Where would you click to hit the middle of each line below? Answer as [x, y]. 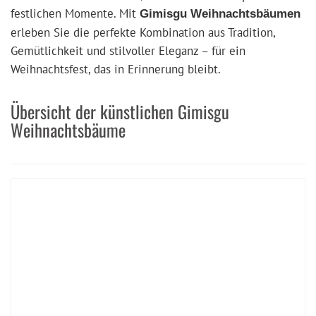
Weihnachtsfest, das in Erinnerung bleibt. [116, 69]
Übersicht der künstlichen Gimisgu [120, 112]
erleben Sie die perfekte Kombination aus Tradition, [143, 32]
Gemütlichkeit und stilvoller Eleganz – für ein [128, 50]
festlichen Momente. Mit [75, 13]
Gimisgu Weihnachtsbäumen [220, 13]
